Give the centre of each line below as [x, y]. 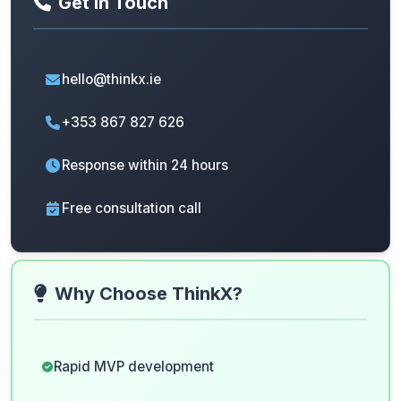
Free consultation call [132, 208]
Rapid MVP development [134, 367]
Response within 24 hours [145, 165]
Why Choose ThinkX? [149, 294]
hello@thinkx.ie [111, 79]
